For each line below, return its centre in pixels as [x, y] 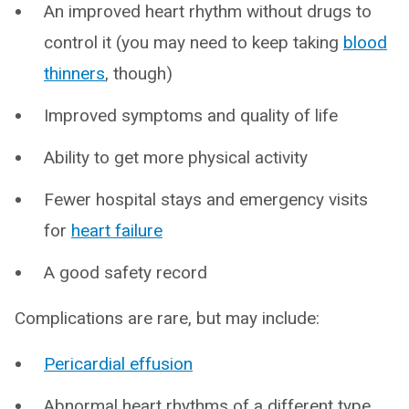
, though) [139, 74]
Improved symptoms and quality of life [191, 116]
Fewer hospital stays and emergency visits [206, 200]
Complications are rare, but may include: [167, 319]
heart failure [117, 231]
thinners [74, 74]
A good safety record [126, 273]
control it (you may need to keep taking [194, 43]
